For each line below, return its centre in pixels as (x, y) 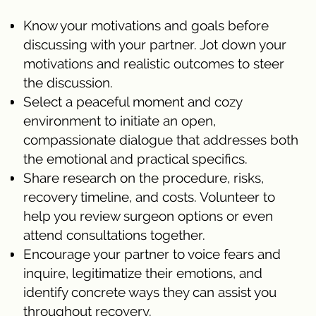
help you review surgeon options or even (148, 215)
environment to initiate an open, (120, 120)
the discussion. (68, 82)
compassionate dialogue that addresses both (161, 139)
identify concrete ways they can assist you (150, 292)
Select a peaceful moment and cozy (133, 101)
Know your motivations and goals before (146, 25)
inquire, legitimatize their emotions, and (143, 273)
